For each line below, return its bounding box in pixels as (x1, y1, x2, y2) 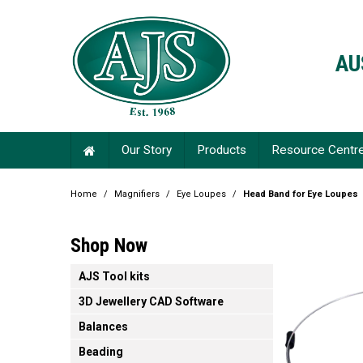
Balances (79, 320, 128, 334)
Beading (79, 345, 123, 359)
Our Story (122, 143, 172, 158)
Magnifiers (114, 189, 160, 200)
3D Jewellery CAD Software (79, 295, 224, 309)
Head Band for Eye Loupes (243, 189, 358, 200)
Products (197, 143, 246, 158)
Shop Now (70, 234, 147, 258)
